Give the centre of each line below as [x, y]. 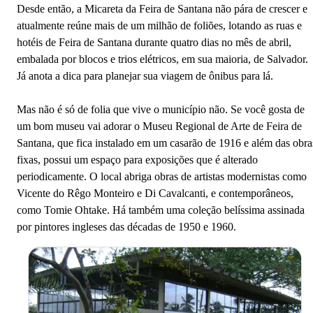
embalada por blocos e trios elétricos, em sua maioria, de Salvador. [162, 59]
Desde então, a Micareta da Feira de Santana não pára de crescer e [162, 8]
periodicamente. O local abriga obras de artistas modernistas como [162, 176]
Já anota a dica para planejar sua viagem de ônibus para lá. [145, 75]
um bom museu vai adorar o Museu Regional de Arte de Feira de [159, 126]
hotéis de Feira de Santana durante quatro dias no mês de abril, [154, 42]
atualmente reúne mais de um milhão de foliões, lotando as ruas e [159, 25]
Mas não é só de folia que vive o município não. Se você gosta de [161, 109]
